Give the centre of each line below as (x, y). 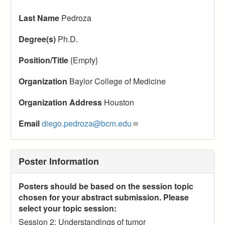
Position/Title (43, 60)
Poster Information (59, 161)
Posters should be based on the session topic (106, 186)
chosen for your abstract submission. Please (104, 197)
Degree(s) (37, 39)
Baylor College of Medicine (117, 81)
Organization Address (60, 102)
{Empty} (83, 60)
